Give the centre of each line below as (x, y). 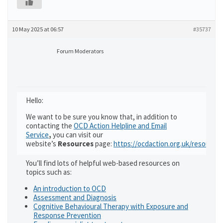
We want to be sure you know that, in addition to (102, 117)
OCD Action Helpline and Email (120, 126)
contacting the (50, 126)
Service (37, 135)
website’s (41, 144)
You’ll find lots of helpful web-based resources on (103, 163)
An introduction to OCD (70, 188)
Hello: (35, 100)
